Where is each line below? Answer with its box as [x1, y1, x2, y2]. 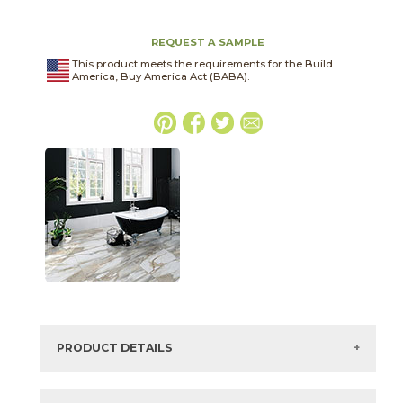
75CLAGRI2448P [129, 383, 213, 397]
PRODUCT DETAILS [56, 341, 173, 355]
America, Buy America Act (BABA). [71, 70, 249, 83]
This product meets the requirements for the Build [71, 58, 333, 70]
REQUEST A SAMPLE [151, 36, 265, 49]
